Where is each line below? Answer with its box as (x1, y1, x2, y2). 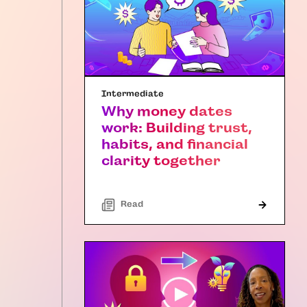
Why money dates (101, 103, 232, 119)
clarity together (101, 152, 221, 169)
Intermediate (101, 88, 164, 99)
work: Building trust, (101, 119, 252, 136)
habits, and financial (101, 136, 248, 152)
